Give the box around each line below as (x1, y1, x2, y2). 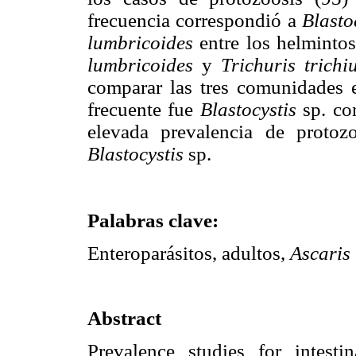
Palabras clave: (87, 209, 219, 231)
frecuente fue (87, 99, 200, 121)
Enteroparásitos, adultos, (87, 242, 290, 264)
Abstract (87, 308, 161, 330)
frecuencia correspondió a (87, 10, 302, 32)
